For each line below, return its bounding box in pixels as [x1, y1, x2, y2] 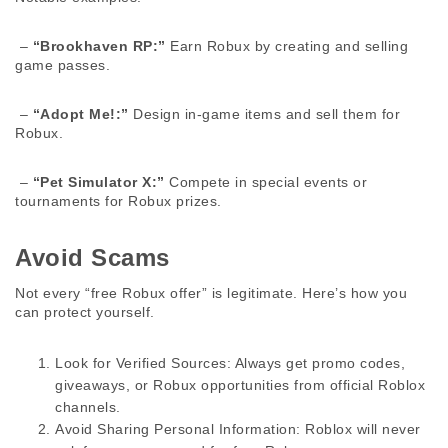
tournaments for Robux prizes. [15, 193, 226, 209]
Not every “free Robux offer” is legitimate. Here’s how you [15, 285, 407, 301]
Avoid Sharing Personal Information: [55, 421, 301, 437]
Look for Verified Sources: [55, 355, 231, 371]
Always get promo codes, [231, 355, 405, 371]
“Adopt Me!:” [32, 106, 129, 122]
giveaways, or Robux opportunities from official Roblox [55, 377, 425, 393]
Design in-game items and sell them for [128, 106, 400, 122]
